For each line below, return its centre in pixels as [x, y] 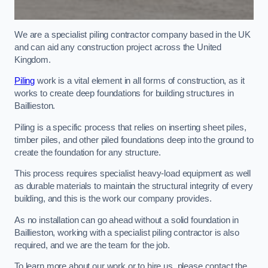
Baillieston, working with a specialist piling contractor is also [127, 232]
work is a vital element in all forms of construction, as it [140, 81]
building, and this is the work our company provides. [113, 199]
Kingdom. [33, 60]
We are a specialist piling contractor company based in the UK [133, 34]
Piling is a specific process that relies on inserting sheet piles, [130, 127]
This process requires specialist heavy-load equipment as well [133, 174]
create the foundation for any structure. [88, 152]
